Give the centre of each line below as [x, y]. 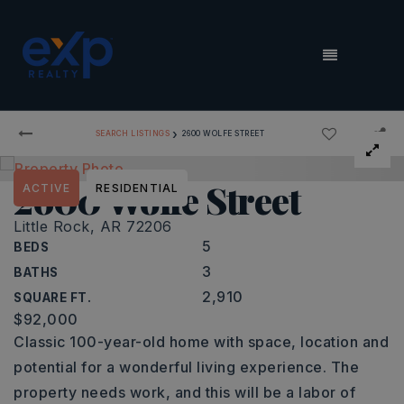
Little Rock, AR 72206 [93, 226]
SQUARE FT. [52, 298]
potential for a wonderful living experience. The [186, 367]
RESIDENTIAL [138, 188]
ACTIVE [47, 188]
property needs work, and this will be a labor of [184, 392]
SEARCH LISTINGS [132, 133]
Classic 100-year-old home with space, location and [201, 342]
